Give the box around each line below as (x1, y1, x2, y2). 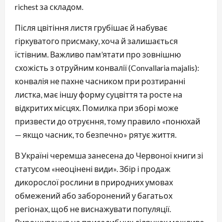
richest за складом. (15, 1, 83, 11)
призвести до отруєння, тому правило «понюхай (15, 116, 200, 126)
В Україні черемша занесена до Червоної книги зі (15, 150, 203, 160)
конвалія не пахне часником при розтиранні (15, 76, 185, 86)
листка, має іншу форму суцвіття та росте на (15, 89, 182, 99)
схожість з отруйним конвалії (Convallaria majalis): (15, 62, 199, 72)
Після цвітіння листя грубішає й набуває (15, 22, 167, 32)
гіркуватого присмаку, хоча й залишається (15, 36, 178, 46)
